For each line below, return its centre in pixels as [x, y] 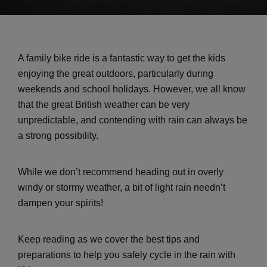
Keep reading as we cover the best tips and [109, 239]
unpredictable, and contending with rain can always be [133, 120]
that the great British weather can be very [104, 104]
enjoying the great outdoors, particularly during [116, 73]
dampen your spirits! [60, 203]
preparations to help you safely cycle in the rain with [127, 254]
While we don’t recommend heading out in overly [121, 172]
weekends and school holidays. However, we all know [132, 89]
